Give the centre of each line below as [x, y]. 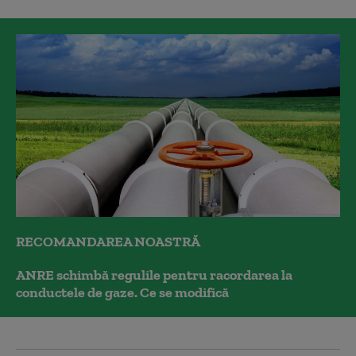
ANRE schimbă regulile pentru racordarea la [154, 275]
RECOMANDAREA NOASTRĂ [108, 241]
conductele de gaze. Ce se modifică [122, 292]
